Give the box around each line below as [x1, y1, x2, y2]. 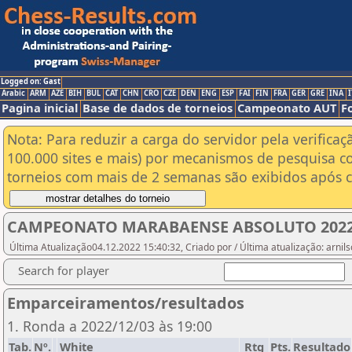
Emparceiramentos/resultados [7, 292, 244, 313]
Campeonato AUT [237, 100, 336, 115]
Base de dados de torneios [82, 100, 233, 115]
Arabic [2, 88, 25, 98]
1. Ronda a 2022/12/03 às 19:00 [7, 317, 212, 335]
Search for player [18, 262, 109, 278]
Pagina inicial [2, 100, 78, 115]
